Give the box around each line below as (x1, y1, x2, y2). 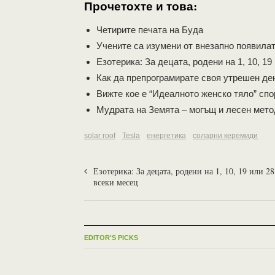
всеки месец (93, 176, 138, 188)
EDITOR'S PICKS (84, 234, 138, 241)
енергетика (147, 131, 186, 140)
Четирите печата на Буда (96, 25, 203, 35)
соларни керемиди (193, 131, 258, 140)
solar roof (84, 131, 115, 140)
